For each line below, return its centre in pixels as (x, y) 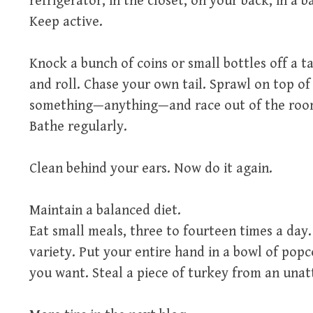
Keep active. (66, 22)
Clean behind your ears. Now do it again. (151, 169)
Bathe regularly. (78, 127)
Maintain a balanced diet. (105, 211)
